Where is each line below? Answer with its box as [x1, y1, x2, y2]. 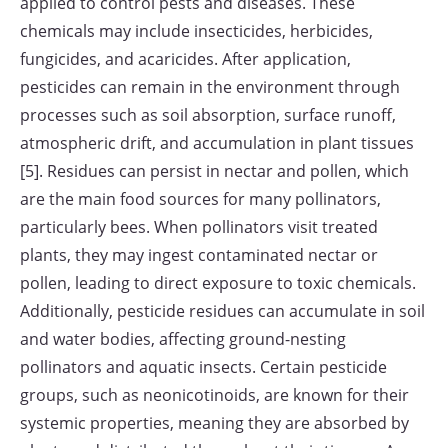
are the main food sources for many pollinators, [20, 188, 381, 210]
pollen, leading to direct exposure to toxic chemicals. [20, 272, 416, 294]
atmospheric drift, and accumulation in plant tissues [20, 132, 414, 154]
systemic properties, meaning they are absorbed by [20, 412, 409, 434]
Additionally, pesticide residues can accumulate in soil [20, 300, 425, 322]
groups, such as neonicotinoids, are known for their [20, 384, 409, 406]
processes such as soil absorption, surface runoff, [20, 104, 396, 126]
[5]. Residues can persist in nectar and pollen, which [20, 160, 409, 182]
